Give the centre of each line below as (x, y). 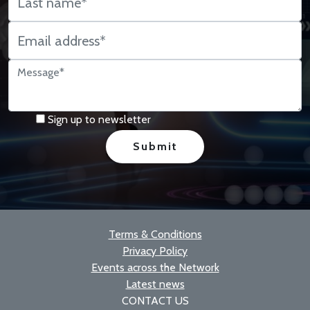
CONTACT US (155, 301)
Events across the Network (155, 268)
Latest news (155, 284)
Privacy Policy (155, 251)
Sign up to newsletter (99, 120)
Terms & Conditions (155, 235)
